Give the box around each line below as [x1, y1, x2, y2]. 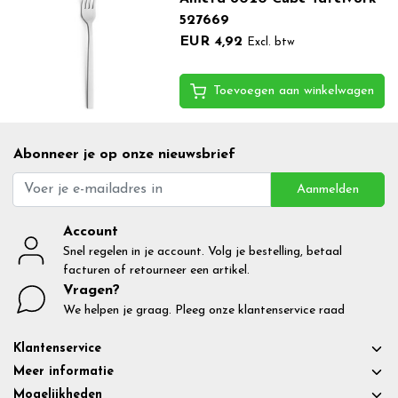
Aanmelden [297, 182, 359, 196]
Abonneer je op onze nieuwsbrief [13, 147, 235, 162]
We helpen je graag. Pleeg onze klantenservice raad [63, 303, 345, 317]
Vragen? [63, 283, 120, 298]
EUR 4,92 [179, 34, 243, 49]
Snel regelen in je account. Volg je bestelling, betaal [63, 244, 342, 259]
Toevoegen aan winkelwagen [212, 84, 374, 98]
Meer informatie [13, 364, 114, 378]
